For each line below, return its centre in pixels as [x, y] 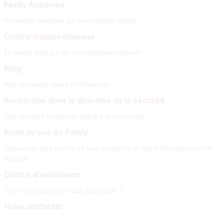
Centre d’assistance [42, 174]
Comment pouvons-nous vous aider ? [64, 190]
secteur [16, 158]
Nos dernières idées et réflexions [56, 84]
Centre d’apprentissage [49, 36]
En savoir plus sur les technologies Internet [72, 52]
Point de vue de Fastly [46, 132]
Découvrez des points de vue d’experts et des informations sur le [108, 148]
